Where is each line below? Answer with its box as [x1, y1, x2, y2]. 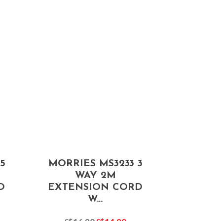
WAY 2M [74, 170, 116, 181]
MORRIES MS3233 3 [48, 158, 143, 169]
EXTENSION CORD [48, 182, 143, 192]
